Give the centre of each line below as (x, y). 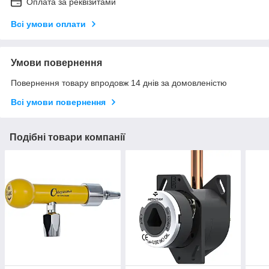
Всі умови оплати (48, 24)
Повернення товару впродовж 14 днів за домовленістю (119, 83)
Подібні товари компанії (68, 137)
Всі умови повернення (58, 102)
